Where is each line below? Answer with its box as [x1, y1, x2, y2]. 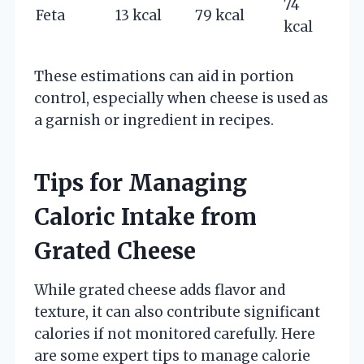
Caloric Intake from [34, 201, 257, 232]
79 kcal [195, 6, 245, 24]
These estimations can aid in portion [34, 67, 294, 85]
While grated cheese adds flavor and [34, 280, 285, 299]
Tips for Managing [34, 167, 247, 197]
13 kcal [115, 6, 162, 24]
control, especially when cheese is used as [34, 89, 328, 107]
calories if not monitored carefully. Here [34, 324, 315, 343]
